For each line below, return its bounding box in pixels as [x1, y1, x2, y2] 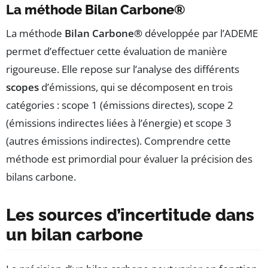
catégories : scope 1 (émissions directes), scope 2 [6, 98, 233, 112]
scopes [6, 80, 39, 94]
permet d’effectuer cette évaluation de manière [6, 44, 227, 58]
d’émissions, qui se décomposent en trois [39, 80, 233, 94]
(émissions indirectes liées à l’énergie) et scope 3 [6, 115, 232, 130]
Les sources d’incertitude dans [6, 205, 254, 225]
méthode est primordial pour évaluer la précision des [6, 151, 252, 166]
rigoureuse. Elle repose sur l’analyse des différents [6, 62, 239, 76]
